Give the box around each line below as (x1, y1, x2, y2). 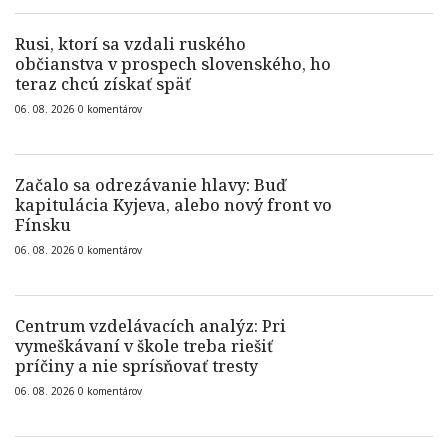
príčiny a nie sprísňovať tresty (15, 355, 258, 377)
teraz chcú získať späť (15, 73, 191, 95)
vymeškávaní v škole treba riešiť (15, 335, 273, 357)
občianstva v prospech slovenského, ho (15, 53, 331, 75)
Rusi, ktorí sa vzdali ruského (15, 33, 246, 55)
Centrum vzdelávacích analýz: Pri (15, 315, 286, 337)
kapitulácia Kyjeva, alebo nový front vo (15, 194, 332, 216)
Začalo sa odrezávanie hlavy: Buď (15, 174, 286, 196)
